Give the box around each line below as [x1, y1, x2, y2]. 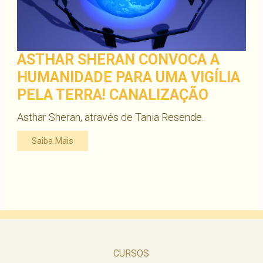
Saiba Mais [31, 135, 73, 146]
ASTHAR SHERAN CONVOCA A [16, 50, 220, 68]
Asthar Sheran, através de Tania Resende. [16, 110, 204, 123]
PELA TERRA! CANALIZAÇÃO [16, 86, 208, 103]
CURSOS [113, 248, 150, 259]
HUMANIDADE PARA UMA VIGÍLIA [16, 68, 240, 86]
